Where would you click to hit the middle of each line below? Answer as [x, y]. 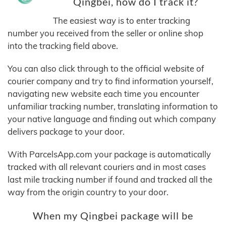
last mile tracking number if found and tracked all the [110, 180]
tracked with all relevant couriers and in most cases [107, 167]
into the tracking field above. [63, 46]
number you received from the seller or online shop [105, 33]
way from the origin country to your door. [88, 192]
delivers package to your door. [66, 132]
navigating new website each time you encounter [103, 94]
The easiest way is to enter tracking [122, 21]
